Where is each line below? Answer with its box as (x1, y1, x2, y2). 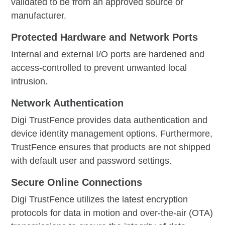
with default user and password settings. (11, 155, 172, 166)
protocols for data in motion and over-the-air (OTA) (11, 207, 213, 218)
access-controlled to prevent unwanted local (11, 62, 187, 73)
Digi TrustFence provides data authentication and (11, 115, 208, 125)
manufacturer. (11, 10, 67, 21)
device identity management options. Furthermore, (11, 128, 213, 139)
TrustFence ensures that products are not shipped (11, 142, 211, 152)
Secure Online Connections (11, 176, 143, 188)
